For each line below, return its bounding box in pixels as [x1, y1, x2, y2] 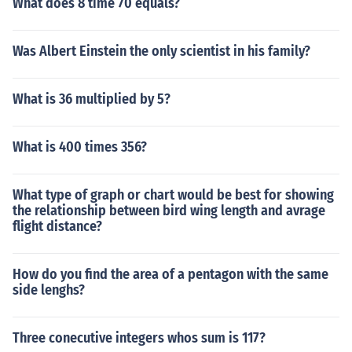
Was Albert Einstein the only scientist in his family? [13, 42, 310, 60]
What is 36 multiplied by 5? [13, 90, 170, 108]
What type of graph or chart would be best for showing [13, 186, 334, 203]
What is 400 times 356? [13, 138, 147, 156]
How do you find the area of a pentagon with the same [13, 266, 328, 283]
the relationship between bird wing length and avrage [13, 202, 325, 219]
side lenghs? [13, 281, 85, 299]
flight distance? [13, 218, 102, 235]
